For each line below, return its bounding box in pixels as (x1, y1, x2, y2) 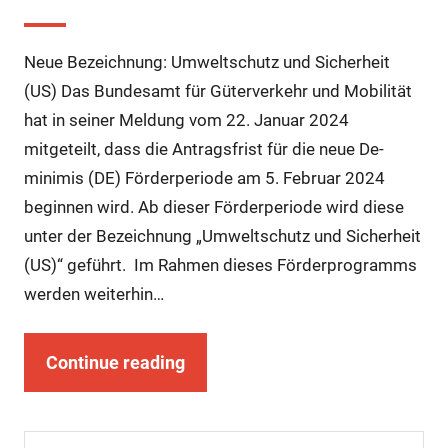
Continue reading (45, 351, 185, 373)
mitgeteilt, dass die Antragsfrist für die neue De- (23, 138, 384, 159)
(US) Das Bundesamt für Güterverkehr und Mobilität (23, 80, 412, 101)
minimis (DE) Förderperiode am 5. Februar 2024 (23, 167, 385, 188)
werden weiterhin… (23, 283, 164, 304)
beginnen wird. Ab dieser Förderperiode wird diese (23, 196, 404, 217)
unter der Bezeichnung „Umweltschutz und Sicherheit (23, 225, 421, 246)
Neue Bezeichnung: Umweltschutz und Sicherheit (23, 51, 390, 72)
